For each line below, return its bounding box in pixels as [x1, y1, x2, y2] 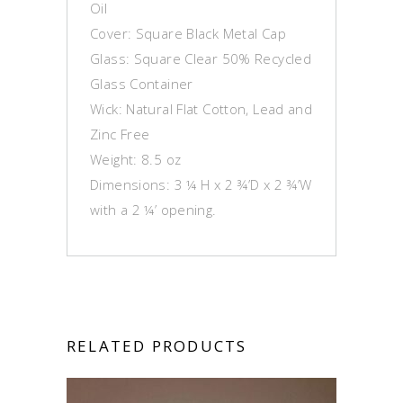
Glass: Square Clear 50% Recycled [90, 49, 311, 67]
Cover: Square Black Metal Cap [90, 24, 286, 42]
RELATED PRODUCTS [67, 336, 247, 356]
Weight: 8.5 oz [90, 150, 182, 168]
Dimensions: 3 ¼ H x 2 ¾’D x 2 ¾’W [90, 175, 312, 193]
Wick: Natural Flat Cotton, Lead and [90, 100, 313, 118]
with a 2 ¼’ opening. [90, 201, 217, 219]
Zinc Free [90, 125, 150, 143]
